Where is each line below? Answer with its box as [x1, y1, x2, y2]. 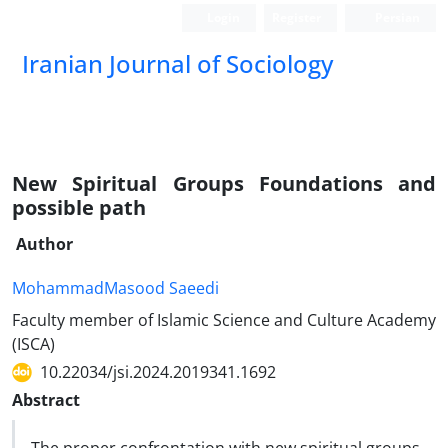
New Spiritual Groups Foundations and [12, 170, 436, 197]
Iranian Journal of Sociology [22, 47, 333, 80]
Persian [372, 9, 420, 26]
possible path [12, 194, 146, 221]
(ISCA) [12, 333, 55, 355]
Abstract [12, 389, 80, 411]
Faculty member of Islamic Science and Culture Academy [12, 309, 436, 331]
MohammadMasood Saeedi [12, 277, 219, 299]
